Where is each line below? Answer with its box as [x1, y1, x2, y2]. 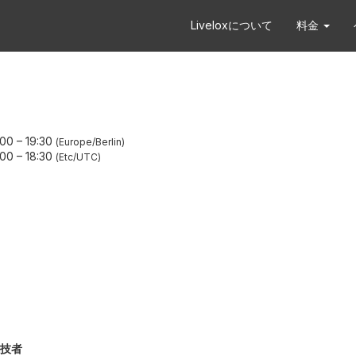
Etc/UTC [59, 150, 98, 163]
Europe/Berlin [59, 135, 122, 148]
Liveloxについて [191, 18, 273, 32]
